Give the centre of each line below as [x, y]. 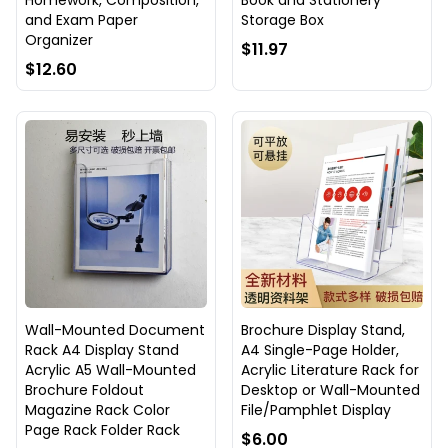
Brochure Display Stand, [323, 329]
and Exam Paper [81, 20]
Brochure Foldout [84, 389]
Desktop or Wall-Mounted [330, 389]
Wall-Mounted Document [115, 329]
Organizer [59, 40]
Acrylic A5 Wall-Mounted [110, 369]
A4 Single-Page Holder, [320, 349]
